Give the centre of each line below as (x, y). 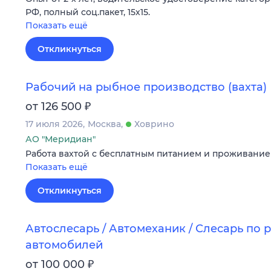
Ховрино (154, 124)
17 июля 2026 (54, 124)
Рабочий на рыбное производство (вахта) (146, 87)
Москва (104, 124)
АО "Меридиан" (60, 139)
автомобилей (64, 245)
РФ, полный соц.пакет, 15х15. (88, 12)
